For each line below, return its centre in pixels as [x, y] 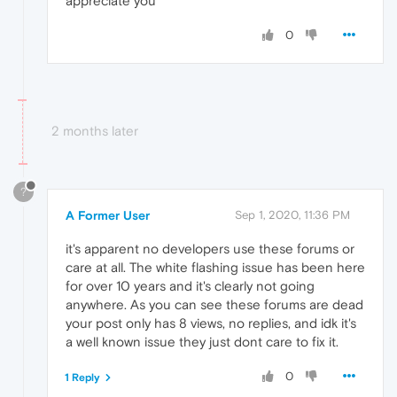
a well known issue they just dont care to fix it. [202, 341]
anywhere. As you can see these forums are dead [214, 304]
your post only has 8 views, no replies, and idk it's [211, 323]
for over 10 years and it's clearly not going [190, 285]
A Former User [108, 215]
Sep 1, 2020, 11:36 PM [292, 214]
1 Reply [82, 377]
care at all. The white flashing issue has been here [215, 267]
